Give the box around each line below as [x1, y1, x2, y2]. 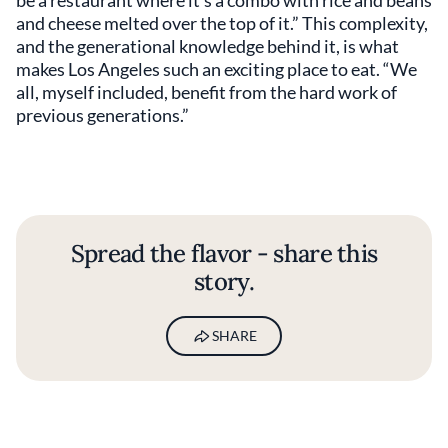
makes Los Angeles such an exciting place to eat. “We [16, 57, 417, 80]
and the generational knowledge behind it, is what [16, 34, 399, 57]
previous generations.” [16, 103, 189, 126]
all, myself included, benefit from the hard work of [16, 80, 397, 103]
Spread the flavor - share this [70, 237, 378, 269]
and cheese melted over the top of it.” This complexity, [16, 11, 428, 34]
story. [194, 265, 254, 297]
